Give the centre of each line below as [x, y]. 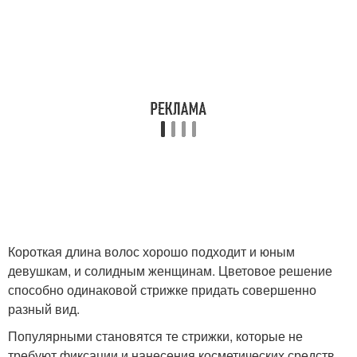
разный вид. [44, 309]
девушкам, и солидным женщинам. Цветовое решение [170, 271]
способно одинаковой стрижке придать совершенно [162, 290]
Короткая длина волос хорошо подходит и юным [151, 251]
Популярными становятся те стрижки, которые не [155, 336]
